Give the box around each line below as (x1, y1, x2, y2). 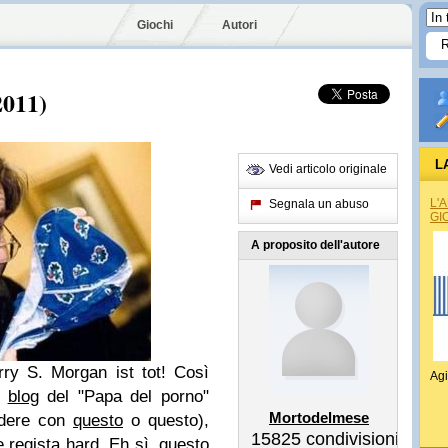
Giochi (137, 18, 173, 32)
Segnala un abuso (269, 197, 369, 211)
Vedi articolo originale (269, 162, 387, 176)
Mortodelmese (269, 409, 369, 426)
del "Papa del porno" (38, 387, 210, 406)
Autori (222, 18, 257, 32)
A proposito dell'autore (251, 238, 380, 252)
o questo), (123, 411, 209, 430)
